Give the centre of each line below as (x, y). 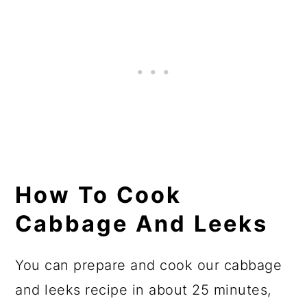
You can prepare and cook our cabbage (149, 265)
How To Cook (99, 195)
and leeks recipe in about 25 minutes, (143, 290)
